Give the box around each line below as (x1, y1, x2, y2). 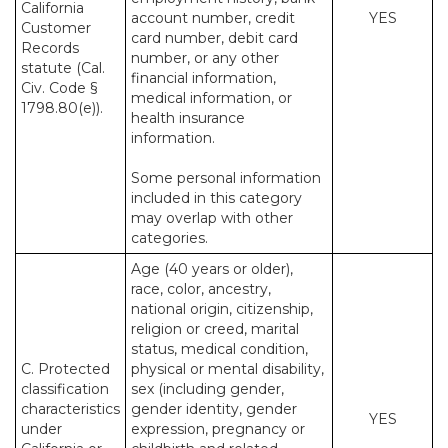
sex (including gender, (131, 380, 284, 398)
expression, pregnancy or (131, 420, 305, 438)
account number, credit (131, 9, 295, 27)
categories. (131, 229, 208, 247)
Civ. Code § (21, 79, 97, 97)
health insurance (131, 109, 245, 127)
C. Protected (21, 360, 110, 378)
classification (21, 380, 109, 398)
